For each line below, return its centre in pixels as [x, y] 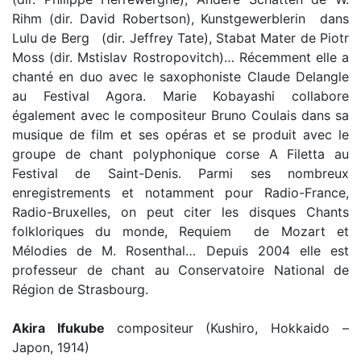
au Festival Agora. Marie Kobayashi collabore [180, 96]
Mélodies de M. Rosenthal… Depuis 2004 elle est [180, 251]
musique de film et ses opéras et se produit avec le [180, 135]
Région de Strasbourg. [80, 289]
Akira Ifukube [64, 328]
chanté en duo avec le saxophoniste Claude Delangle [180, 77]
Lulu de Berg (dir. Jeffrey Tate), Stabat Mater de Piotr [180, 38]
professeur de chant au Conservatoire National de [180, 270]
